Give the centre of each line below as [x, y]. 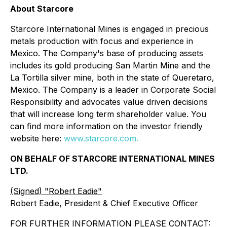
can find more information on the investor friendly [106, 126]
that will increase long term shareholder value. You [108, 114]
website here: [37, 138]
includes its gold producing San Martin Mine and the [110, 65]
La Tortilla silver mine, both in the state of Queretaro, [112, 78]
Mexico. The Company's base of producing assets [107, 53]
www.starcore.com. [101, 138]
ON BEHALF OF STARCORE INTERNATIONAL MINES [112, 159]
